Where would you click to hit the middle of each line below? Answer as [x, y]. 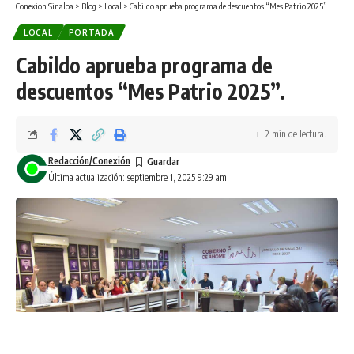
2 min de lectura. [296, 134]
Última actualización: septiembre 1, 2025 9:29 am [137, 177]
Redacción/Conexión [89, 160]
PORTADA [91, 32]
